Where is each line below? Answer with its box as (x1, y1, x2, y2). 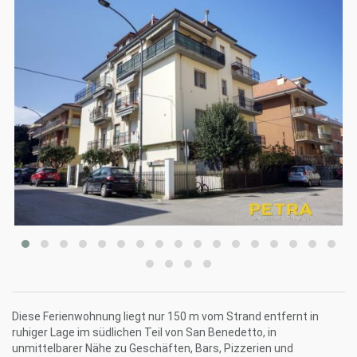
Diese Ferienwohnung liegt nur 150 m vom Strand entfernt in (12, 310, 319, 324)
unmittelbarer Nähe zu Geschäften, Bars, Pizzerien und (12, 342, 293, 355)
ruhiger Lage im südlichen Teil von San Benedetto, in (12, 326, 277, 339)
